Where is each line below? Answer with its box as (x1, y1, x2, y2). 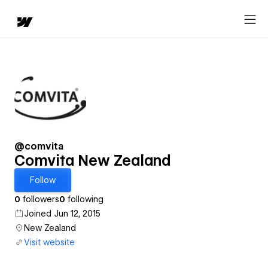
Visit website (24, 237, 75, 247)
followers (20, 194, 59, 204)
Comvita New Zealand (14, 152, 171, 169)
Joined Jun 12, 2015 (24, 209, 100, 218)
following (65, 194, 103, 204)
